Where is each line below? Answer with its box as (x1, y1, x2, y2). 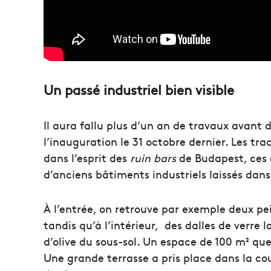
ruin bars (130, 149, 176, 165)
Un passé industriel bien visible (44, 80, 234, 99)
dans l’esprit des (44, 149, 130, 165)
